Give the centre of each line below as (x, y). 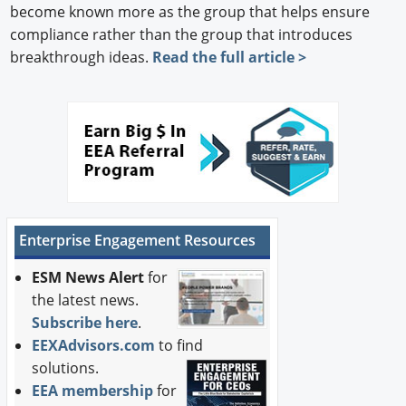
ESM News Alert (88, 278)
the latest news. (86, 300)
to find (181, 346)
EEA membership (93, 391)
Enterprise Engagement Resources (137, 241)
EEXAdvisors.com (94, 346)
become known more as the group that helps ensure (190, 12)
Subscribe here (85, 323)
